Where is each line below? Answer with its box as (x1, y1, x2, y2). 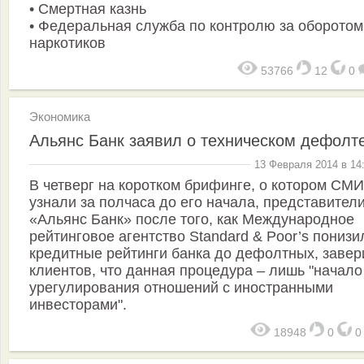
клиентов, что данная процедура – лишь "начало (29, 262, 362, 279)
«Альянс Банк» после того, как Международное (29, 210, 354, 227)
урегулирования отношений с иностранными (29, 279, 333, 296)
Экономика (29, 110, 90, 123)
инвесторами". (29, 296, 127, 313)
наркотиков (29, 35, 106, 51)
